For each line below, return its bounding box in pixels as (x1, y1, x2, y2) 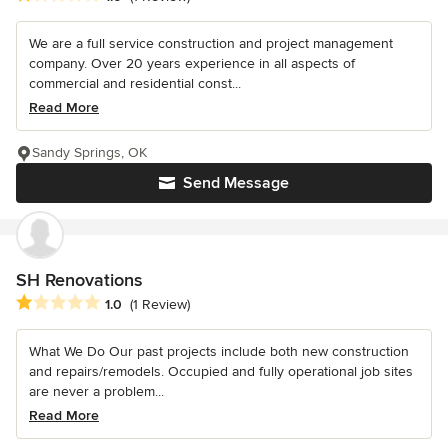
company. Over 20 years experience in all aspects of (29, 54, 355, 72)
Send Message (183, 172, 289, 193)
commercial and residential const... (29, 74, 241, 92)
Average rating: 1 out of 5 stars (15, 293, 225, 314)
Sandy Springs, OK (32, 143, 147, 161)
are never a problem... (29, 383, 164, 401)
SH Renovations (16, 268, 142, 291)
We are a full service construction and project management (29, 34, 393, 52)
